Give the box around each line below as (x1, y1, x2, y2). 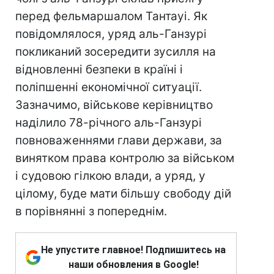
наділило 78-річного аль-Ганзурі (15, 116, 202, 130)
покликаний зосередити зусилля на (15, 45, 216, 59)
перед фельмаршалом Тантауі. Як (15, 9, 207, 23)
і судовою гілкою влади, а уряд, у (15, 169, 206, 183)
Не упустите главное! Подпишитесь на (41, 244, 226, 256)
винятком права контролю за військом (15, 151, 234, 165)
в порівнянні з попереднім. (15, 204, 167, 218)
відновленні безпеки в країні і (15, 62, 183, 76)
